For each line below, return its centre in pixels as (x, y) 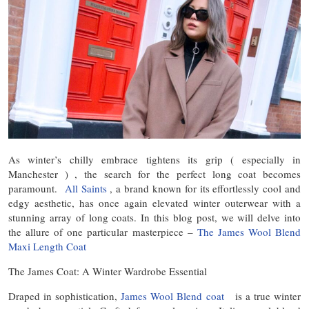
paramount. (37, 188)
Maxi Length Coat (47, 246)
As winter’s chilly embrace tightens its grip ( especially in (154, 159)
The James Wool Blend (249, 231)
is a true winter (264, 296)
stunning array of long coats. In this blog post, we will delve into (154, 217)
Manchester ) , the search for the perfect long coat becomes (154, 173)
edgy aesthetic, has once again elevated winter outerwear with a (154, 202)
